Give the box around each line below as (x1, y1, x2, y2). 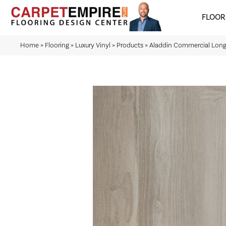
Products (117, 41, 143, 49)
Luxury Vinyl (75, 41, 110, 49)
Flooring (45, 41, 69, 49)
